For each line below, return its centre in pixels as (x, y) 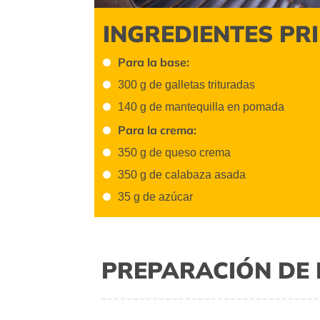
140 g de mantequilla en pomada (201, 107)
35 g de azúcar (155, 197)
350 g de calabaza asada (182, 175)
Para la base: (154, 62)
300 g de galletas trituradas (186, 85)
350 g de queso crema (174, 152)
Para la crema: (157, 130)
